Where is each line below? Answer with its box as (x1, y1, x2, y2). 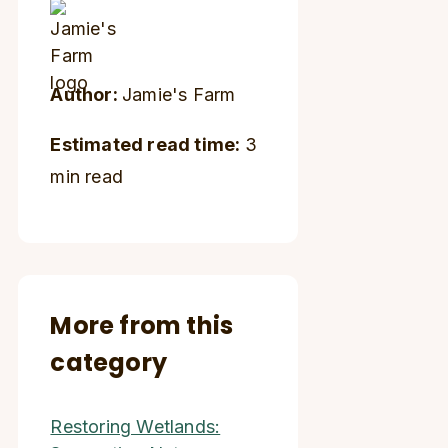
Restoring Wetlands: (50, 416, 221, 437)
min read (50, 166, 124, 187)
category (50, 346, 168, 379)
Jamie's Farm (122, 84, 236, 105)
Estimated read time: (50, 134, 245, 155)
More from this (50, 309, 234, 342)
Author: (50, 84, 123, 105)
